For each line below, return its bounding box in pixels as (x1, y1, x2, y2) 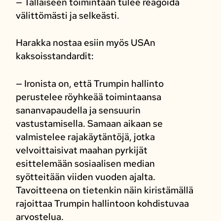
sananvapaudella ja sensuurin (15, 104, 141, 116)
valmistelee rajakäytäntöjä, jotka (15, 130, 155, 143)
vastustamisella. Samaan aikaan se (15, 117, 163, 130)
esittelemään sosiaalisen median (15, 157, 155, 170)
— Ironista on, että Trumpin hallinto (15, 77, 164, 90)
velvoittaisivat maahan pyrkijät (15, 144, 147, 156)
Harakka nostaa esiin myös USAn (15, 37, 155, 49)
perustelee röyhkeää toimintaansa (15, 90, 161, 103)
